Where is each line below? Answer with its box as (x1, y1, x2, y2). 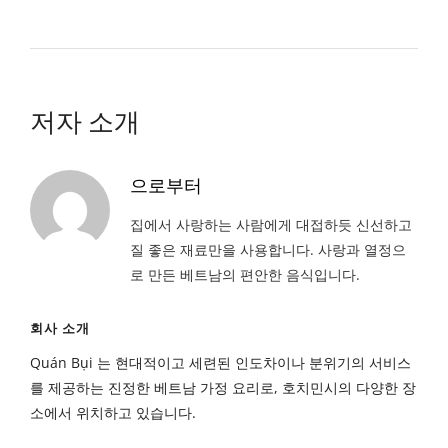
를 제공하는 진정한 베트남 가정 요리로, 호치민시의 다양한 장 (30, 378, 416, 397)
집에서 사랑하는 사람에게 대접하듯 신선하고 (130, 215, 412, 234)
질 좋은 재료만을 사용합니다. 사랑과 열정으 (130, 240, 406, 259)
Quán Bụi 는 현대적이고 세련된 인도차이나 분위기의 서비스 (30, 353, 411, 372)
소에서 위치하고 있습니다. (30, 403, 196, 422)
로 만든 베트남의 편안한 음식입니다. (130, 265, 360, 284)
